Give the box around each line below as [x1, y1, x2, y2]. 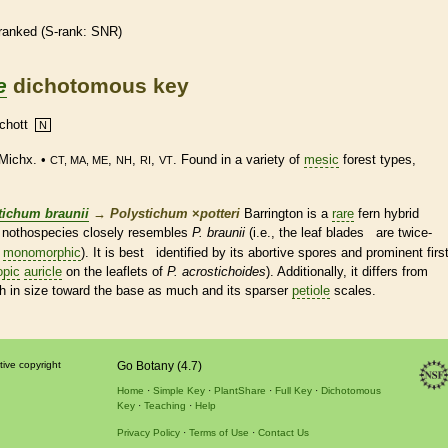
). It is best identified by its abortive [81, 244, 298, 260]
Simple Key [152, 384, 205, 396]
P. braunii [192, 224, 245, 240]
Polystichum [110, 205, 188, 221]
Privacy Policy [116, 426, 180, 438]
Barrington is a [240, 205, 332, 221]
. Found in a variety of [173, 151, 304, 167]
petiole [292, 282, 330, 298]
